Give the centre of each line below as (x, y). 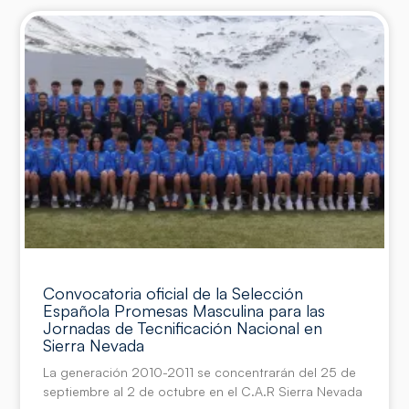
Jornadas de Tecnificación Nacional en (183, 328)
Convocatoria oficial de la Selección (173, 294)
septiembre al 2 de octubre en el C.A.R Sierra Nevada (203, 392)
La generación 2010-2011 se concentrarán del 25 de (200, 372)
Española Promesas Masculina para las (184, 311)
